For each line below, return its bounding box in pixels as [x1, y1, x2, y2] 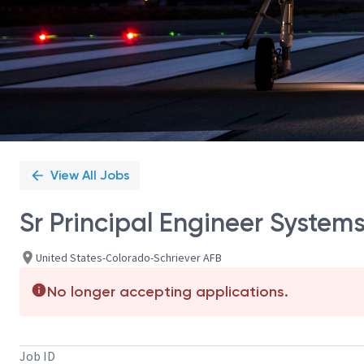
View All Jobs [50, 167, 130, 183]
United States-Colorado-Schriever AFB [36, 249, 222, 265]
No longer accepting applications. [47, 283, 288, 301]
